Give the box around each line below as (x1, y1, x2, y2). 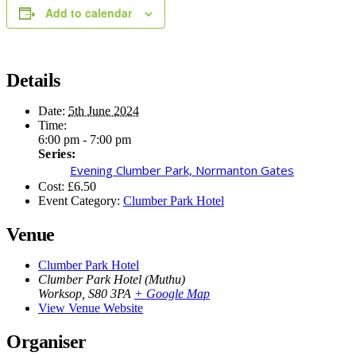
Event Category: (38, 193, 120, 207)
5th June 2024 (68, 103, 139, 118)
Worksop (38, 286, 82, 300)
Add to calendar (45, 4, 132, 21)
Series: (38, 146, 76, 161)
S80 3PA (88, 286, 131, 300)
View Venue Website (38, 300, 143, 315)
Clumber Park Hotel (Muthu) (38, 272, 185, 286)
